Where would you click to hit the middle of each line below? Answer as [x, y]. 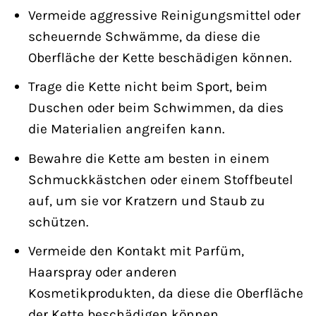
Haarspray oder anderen [102, 272]
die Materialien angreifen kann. [126, 129]
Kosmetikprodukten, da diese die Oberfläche [165, 293]
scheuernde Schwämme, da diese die [144, 36]
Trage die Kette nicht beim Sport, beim [147, 87]
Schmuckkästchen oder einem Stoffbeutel [160, 179]
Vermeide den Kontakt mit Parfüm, [136, 251]
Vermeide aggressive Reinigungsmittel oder [164, 15]
